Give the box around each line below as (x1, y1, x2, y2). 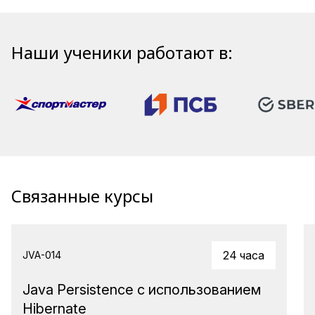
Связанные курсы (11, 184, 153, 207)
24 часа (223, 247, 264, 262)
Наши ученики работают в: (11, 40, 233, 64)
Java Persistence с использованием (22, 281, 261, 298)
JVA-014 (22, 248, 61, 261)
